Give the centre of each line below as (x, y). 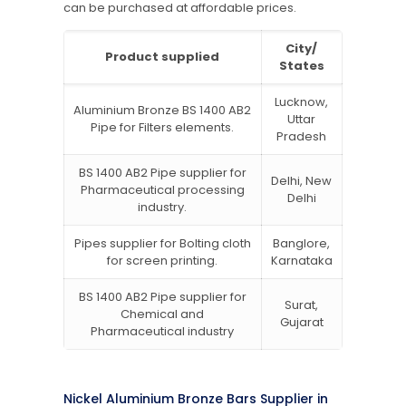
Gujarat (301, 322)
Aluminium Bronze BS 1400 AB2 (163, 110)
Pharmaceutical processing (162, 189)
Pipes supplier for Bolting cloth (162, 243)
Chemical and (163, 314)
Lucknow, (302, 101)
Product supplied (163, 56)
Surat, (302, 304)
